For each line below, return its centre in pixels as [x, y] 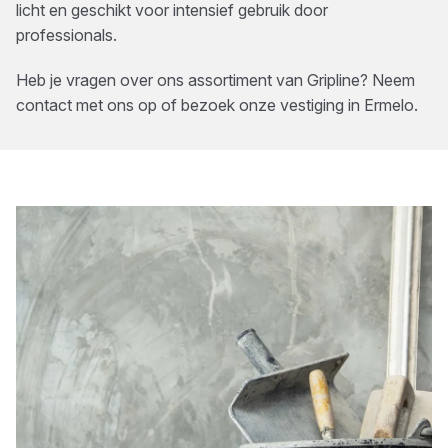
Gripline [333, 80]
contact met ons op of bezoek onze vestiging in [190, 105]
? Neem [387, 80]
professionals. [66, 35]
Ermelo [389, 105]
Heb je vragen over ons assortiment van [161, 80]
